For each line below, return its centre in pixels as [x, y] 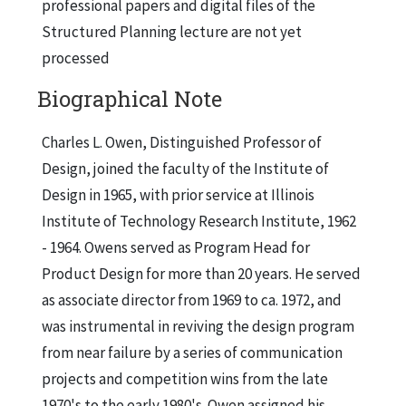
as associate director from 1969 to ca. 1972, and [192, 300]
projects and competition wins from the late [185, 378]
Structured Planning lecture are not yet [172, 31]
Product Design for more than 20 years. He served [201, 273]
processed [76, 58]
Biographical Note [130, 98]
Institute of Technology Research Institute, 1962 [199, 221]
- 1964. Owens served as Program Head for [176, 247]
